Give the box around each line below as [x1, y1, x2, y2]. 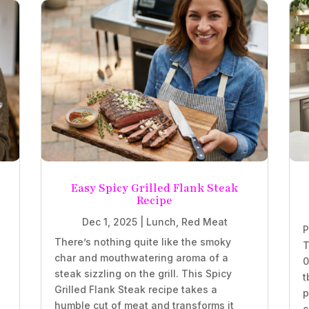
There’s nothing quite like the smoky [54, 236, 231, 248]
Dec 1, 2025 [81, 216, 137, 228]
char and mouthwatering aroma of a [54, 252, 228, 264]
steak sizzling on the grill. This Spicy [54, 268, 232, 280]
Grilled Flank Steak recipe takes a [54, 283, 217, 296]
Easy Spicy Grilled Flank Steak [71, 181, 238, 197]
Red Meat [181, 216, 228, 228]
